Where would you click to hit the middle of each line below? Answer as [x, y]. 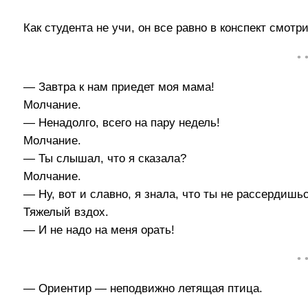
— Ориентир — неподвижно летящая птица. [143, 289]
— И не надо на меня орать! [99, 230]
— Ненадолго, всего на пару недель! [122, 122]
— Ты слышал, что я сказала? [105, 158]
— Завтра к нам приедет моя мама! [119, 87]
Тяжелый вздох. [66, 212]
